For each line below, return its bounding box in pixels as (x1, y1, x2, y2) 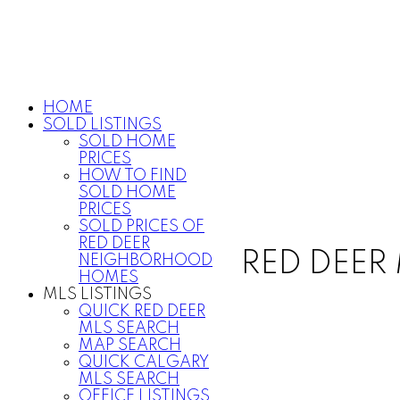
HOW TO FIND (79, 168, 187, 184)
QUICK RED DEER (79, 304, 205, 320)
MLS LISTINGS (43, 287, 152, 303)
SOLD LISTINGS (43, 117, 162, 133)
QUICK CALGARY (79, 354, 209, 371)
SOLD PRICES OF (79, 219, 204, 235)
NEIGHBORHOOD (79, 253, 212, 269)
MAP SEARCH (79, 337, 181, 354)
